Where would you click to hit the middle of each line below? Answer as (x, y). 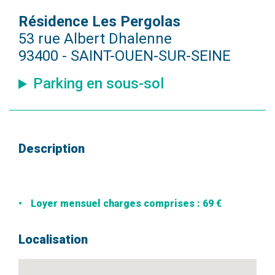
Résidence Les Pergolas (99, 22)
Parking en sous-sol (99, 84)
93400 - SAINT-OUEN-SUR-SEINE (125, 56)
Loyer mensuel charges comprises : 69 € (125, 204)
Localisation (53, 240)
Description (52, 149)
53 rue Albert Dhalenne (95, 39)
